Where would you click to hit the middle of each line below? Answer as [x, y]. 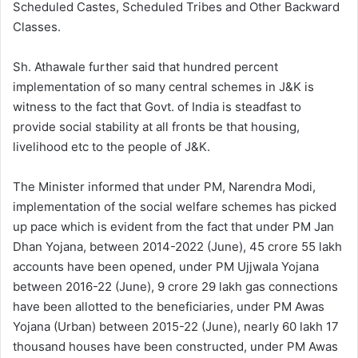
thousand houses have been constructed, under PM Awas [175, 346]
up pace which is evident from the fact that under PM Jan [173, 227]
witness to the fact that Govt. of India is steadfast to [157, 107]
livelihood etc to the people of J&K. [111, 147]
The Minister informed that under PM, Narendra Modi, [164, 187]
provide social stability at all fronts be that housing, [156, 127]
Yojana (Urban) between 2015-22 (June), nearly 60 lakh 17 [176, 326]
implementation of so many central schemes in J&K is [163, 87]
